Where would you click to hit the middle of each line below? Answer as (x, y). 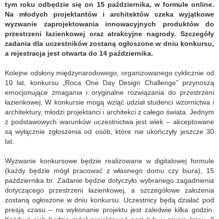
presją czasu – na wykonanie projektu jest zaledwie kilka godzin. (109, 210)
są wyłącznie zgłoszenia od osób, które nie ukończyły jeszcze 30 (109, 132)
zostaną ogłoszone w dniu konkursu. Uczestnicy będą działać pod (109, 200)
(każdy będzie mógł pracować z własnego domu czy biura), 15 (109, 171)
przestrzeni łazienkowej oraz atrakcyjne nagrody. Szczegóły (109, 34)
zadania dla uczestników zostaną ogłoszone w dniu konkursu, (109, 44)
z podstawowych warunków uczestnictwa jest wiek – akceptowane (109, 122)
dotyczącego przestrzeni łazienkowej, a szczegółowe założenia (109, 190)
